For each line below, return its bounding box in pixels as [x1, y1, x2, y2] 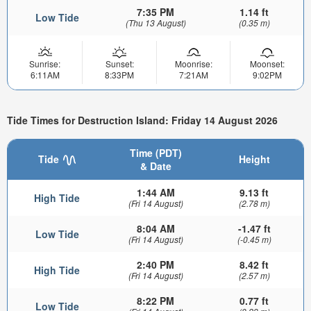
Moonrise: [174, 58, 212, 70]
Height [238, 151, 270, 166]
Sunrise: [29, 58, 60, 70]
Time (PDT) [129, 145, 182, 160]
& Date [140, 158, 171, 173]
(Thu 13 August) [125, 17, 186, 29]
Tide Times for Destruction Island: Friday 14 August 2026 [7, 112, 278, 127]
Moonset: [249, 58, 285, 70]
